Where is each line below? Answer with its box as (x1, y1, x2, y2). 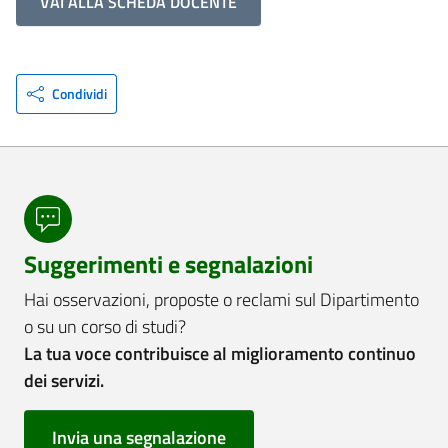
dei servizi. (24, 366, 104, 395)
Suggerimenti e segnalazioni (24, 246, 313, 283)
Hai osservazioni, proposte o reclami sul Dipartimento (24, 285, 419, 314)
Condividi (51, 83, 107, 105)
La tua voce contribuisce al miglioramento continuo (24, 339, 416, 368)
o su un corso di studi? (24, 312, 186, 341)
